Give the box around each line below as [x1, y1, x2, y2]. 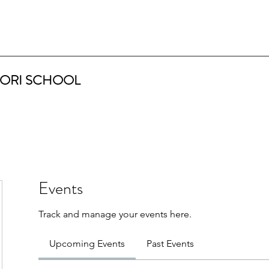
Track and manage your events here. [38, 208, 192, 220]
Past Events [147, 238, 194, 249]
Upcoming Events [49, 238, 125, 249]
